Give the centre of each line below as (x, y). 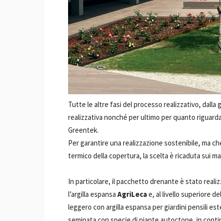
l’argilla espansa (93, 194)
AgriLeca (132, 194)
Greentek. (83, 130)
